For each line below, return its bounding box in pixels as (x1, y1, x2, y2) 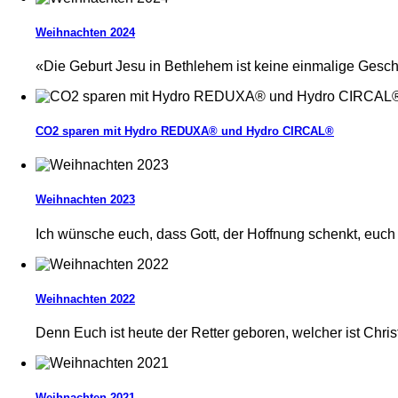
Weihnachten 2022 (36, 291, 135, 306)
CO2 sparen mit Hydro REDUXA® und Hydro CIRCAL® (36, 124, 334, 139)
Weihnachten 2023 (36, 193, 135, 207)
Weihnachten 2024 (36, 25, 135, 39)
